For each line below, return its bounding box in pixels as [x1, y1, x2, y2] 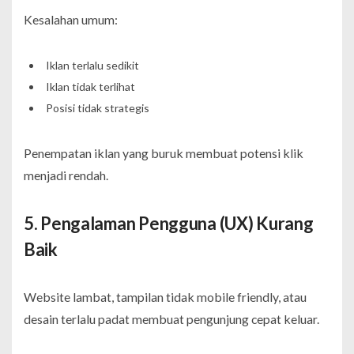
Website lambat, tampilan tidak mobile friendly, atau [24, 288, 307, 304]
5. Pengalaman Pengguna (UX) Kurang [24, 212, 314, 234]
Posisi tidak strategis [45, 100, 149, 115]
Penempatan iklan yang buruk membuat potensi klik [24, 145, 303, 160]
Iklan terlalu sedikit [45, 58, 139, 72]
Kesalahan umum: [24, 11, 118, 27]
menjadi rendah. [24, 167, 108, 183]
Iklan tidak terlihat [45, 79, 135, 93]
